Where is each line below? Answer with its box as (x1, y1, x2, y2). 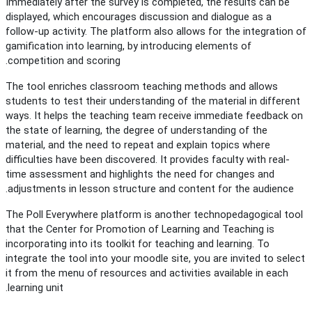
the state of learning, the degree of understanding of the (6, 124, 267, 137)
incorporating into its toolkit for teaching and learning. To (6, 237, 270, 251)
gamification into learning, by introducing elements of (6, 40, 251, 53)
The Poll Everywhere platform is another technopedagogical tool (6, 208, 303, 221)
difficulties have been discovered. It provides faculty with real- (6, 153, 290, 166)
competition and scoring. (8, 54, 120, 68)
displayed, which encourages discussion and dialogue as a (6, 10, 272, 24)
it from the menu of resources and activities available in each (6, 267, 288, 280)
